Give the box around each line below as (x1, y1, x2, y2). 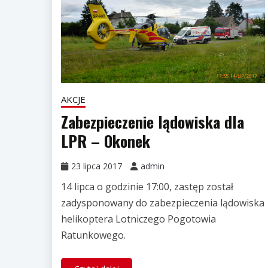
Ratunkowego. (61, 229, 126, 242)
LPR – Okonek (61, 129, 150, 153)
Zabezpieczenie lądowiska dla (61, 110, 244, 134)
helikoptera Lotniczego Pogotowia (61, 212, 216, 226)
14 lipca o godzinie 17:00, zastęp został (61, 180, 233, 194)
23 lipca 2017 (71, 160, 122, 172)
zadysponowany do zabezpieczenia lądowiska (61, 196, 264, 210)
